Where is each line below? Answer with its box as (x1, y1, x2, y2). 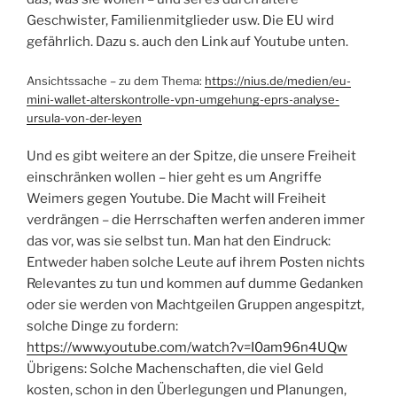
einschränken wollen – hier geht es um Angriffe (27, 168, 322, 185)
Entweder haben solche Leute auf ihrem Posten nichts (27, 253, 365, 270)
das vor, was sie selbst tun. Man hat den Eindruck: (27, 232, 331, 249)
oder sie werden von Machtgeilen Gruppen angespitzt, (27, 296, 364, 313)
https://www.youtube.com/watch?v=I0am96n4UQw (27, 339, 347, 355)
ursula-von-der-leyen (27, 111, 142, 126)
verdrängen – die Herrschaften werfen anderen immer (27, 211, 365, 228)
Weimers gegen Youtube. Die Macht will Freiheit (27, 190, 326, 206)
